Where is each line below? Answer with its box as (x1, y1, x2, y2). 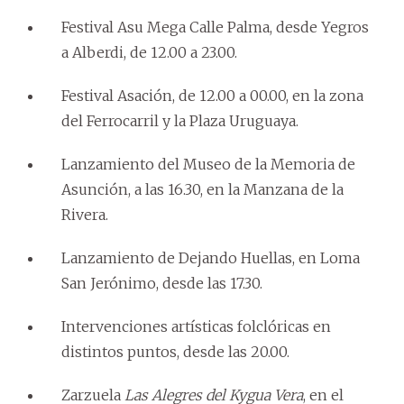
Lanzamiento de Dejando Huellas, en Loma (61, 248, 360, 267)
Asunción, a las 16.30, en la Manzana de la (61, 179, 344, 198)
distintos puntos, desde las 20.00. (61, 342, 289, 361)
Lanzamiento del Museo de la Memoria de (61, 154, 355, 173)
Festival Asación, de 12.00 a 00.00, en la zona (61, 86, 363, 105)
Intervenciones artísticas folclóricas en (61, 317, 331, 335)
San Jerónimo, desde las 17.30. (61, 273, 262, 292)
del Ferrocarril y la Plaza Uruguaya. (61, 111, 298, 130)
